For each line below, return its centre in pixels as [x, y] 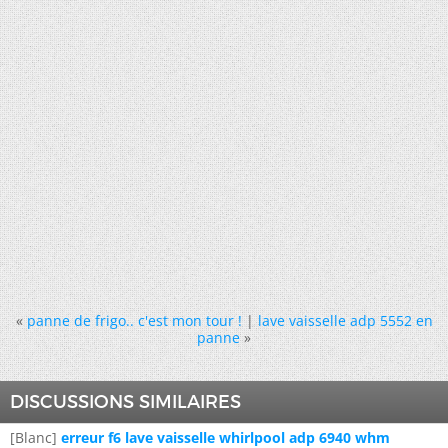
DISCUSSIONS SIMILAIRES [125, 401]
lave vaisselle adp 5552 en [345, 320]
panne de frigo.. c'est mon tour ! [134, 320]
